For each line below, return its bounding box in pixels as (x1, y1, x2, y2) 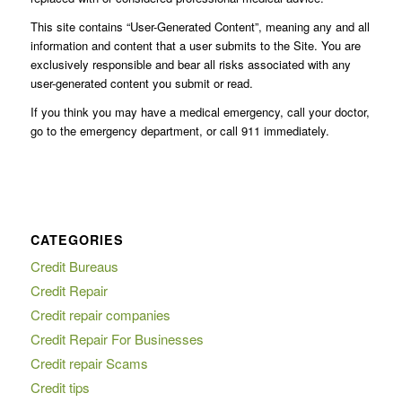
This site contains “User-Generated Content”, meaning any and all (30, 18, 370, 36)
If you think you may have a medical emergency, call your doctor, (30, 103, 370, 121)
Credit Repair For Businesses (30, 328, 204, 348)
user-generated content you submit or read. (30, 74, 253, 92)
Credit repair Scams (30, 353, 148, 372)
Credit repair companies (30, 304, 170, 324)
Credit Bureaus (30, 256, 118, 275)
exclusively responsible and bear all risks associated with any (30, 56, 351, 74)
